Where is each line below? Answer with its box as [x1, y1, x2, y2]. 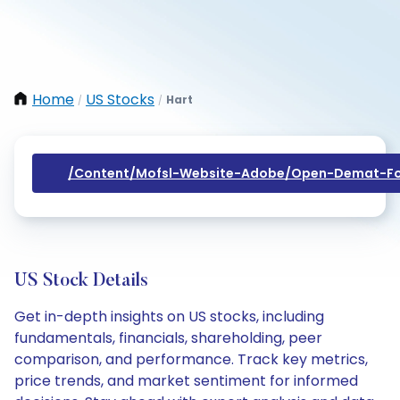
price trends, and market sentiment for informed [14, 371, 358, 391]
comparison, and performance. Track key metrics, [14, 349, 368, 370]
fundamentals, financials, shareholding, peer [14, 328, 322, 348]
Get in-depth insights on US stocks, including [14, 306, 324, 327]
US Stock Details [14, 272, 148, 290]
